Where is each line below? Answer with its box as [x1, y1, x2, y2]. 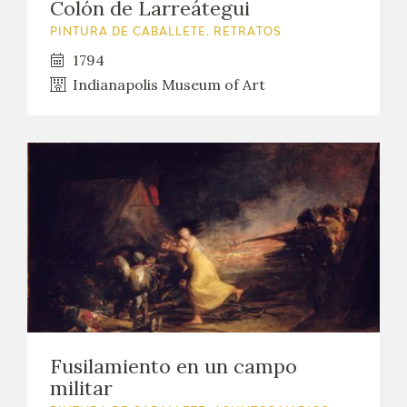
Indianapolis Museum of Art [73, 74, 265, 94]
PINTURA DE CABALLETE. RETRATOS [50, 26, 282, 38]
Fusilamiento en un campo [50, 353, 297, 380]
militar [50, 375, 113, 402]
